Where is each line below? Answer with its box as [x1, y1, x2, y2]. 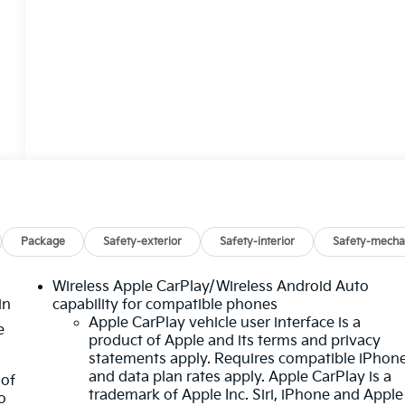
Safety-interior [220, 234, 296, 249]
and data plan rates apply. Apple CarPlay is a [89, 368, 392, 386]
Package [21, 234, 66, 249]
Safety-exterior [103, 234, 183, 249]
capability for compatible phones [52, 296, 278, 314]
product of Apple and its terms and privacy [89, 332, 381, 350]
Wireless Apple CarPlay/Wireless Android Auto [52, 278, 370, 296]
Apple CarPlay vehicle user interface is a [89, 314, 362, 332]
